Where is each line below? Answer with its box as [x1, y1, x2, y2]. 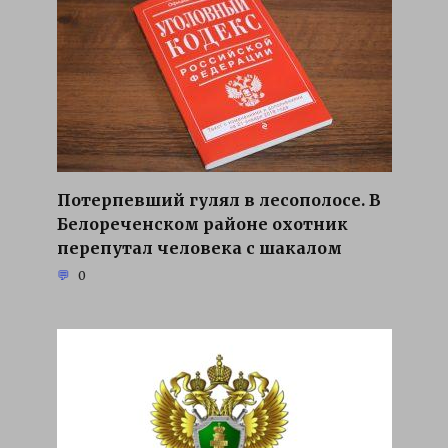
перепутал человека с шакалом [56, 237, 342, 258]
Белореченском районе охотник [56, 213, 348, 234]
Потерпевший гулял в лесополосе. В [56, 189, 381, 210]
